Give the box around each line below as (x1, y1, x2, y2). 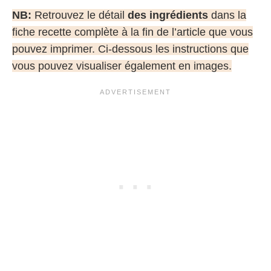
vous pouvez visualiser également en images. (12, 60, 232, 73)
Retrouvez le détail (31, 9, 128, 22)
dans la (208, 9, 246, 22)
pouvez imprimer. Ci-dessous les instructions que (12, 43, 249, 56)
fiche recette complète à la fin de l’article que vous (12, 26, 253, 39)
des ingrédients (128, 9, 208, 22)
